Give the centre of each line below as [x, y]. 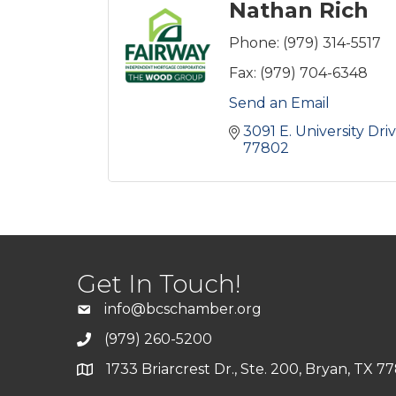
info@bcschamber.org [183, 309]
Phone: [254, 43]
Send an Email [279, 103]
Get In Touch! [159, 284]
